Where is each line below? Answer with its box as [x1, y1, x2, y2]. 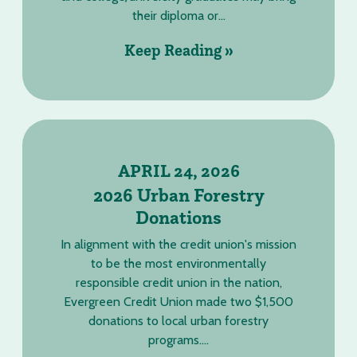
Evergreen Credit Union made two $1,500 [64, 294, 293, 309]
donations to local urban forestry [88, 313, 269, 328]
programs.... [148, 332, 209, 347]
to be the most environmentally [91, 256, 266, 271]
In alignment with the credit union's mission [61, 237, 296, 252]
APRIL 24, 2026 [117, 159, 240, 182]
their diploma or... [131, 8, 226, 23]
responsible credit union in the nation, [75, 275, 282, 290]
